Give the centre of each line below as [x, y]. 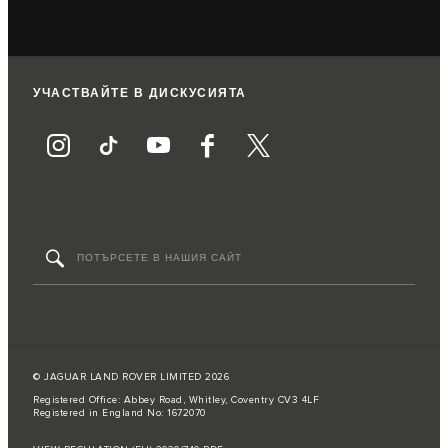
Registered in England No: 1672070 [119, 412]
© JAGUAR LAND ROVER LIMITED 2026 [131, 376]
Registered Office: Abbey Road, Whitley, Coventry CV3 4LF [176, 399]
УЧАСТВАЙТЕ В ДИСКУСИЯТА [140, 93]
